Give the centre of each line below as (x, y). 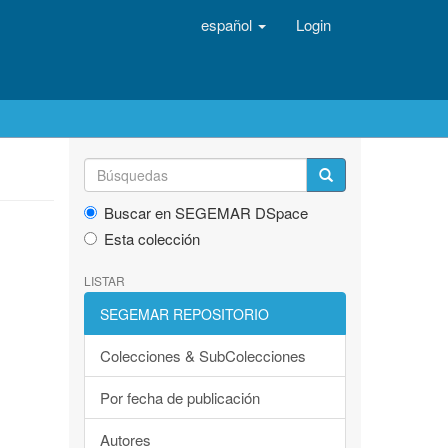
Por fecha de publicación (179, 397)
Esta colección (151, 238)
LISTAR (104, 280)
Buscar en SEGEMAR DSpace (205, 212)
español (228, 24)
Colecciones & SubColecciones (202, 355)
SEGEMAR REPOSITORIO (184, 314)
